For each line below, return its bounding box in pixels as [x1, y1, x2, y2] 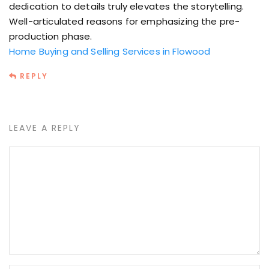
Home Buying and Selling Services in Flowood [9, 45, 211, 58]
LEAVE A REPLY [9, 122, 80, 134]
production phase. [9, 30, 92, 43]
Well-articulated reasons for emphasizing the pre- [9, 15, 240, 28]
